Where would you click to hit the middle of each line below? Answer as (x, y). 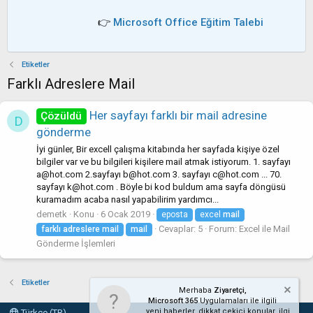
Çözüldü (61, 116)
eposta (175, 214)
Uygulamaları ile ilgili (238, 301)
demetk (52, 214)
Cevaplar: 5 (181, 228)
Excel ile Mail (264, 228)
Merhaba (196, 290)
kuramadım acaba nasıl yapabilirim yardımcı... (128, 199)
